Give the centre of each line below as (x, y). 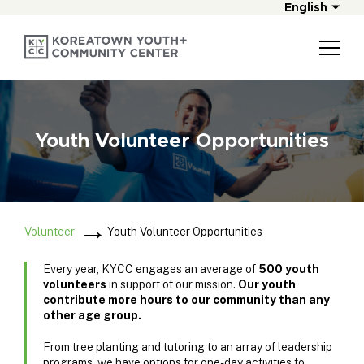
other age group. (92, 315)
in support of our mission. (172, 284)
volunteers (75, 284)
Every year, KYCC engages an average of (151, 269)
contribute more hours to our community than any (186, 299)
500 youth (289, 269)
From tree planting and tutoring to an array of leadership (188, 347)
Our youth (267, 284)
